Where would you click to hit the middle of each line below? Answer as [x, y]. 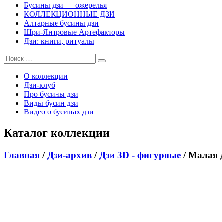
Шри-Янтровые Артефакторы [74, 32]
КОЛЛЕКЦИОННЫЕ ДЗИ [69, 14]
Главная [22, 155]
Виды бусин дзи [51, 103]
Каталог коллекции [57, 133]
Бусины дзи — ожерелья [65, 5]
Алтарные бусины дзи [61, 23]
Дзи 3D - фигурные [140, 155]
